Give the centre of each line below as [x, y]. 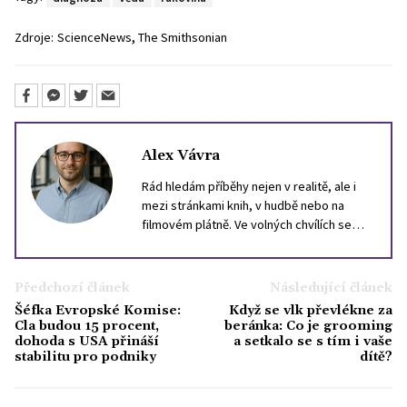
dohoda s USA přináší [87, 341]
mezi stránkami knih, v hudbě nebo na [243, 205]
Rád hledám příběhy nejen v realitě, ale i [249, 186]
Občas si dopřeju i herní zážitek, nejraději [253, 262]
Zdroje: [34, 37]
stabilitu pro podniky [85, 357]
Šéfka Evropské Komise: [98, 310]
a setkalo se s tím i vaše [313, 341]
